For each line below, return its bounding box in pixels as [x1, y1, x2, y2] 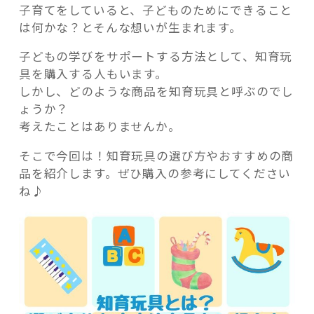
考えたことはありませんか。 [18, 118, 181, 135]
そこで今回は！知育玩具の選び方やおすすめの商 [18, 146, 294, 164]
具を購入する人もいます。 [18, 65, 168, 83]
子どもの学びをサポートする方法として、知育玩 [18, 48, 293, 65]
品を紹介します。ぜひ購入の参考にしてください [18, 164, 292, 182]
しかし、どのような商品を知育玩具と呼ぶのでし [18, 83, 294, 100]
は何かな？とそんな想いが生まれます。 [18, 18, 242, 36]
